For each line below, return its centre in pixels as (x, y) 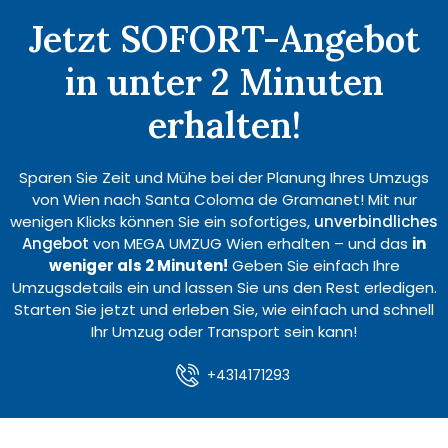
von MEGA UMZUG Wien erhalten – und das (250, 243)
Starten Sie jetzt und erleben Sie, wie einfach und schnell (224, 309)
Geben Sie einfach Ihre (313, 265)
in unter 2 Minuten (224, 81)
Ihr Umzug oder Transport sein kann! (224, 331)
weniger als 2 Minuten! (138, 265)
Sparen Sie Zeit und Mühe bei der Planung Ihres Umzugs (224, 177)
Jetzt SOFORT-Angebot (224, 38)
